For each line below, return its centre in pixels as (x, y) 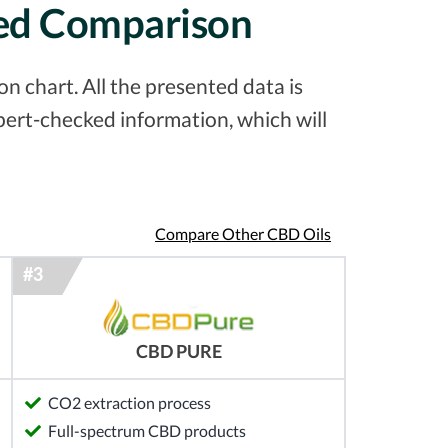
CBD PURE (178, 352)
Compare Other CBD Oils (243, 234)
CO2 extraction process (129, 403)
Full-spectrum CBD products (147, 431)
